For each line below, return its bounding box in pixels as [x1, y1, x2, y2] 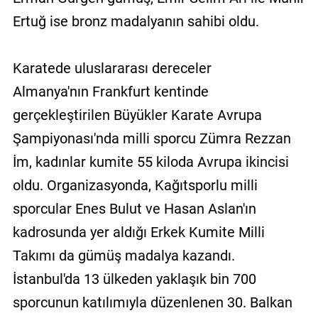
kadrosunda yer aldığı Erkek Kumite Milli [12, 224, 265, 241]
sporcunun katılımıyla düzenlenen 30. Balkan [12, 294, 292, 312]
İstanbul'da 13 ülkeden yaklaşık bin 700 [12, 270, 256, 288]
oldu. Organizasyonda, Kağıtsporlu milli [12, 177, 258, 194]
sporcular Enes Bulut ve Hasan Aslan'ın [12, 200, 256, 218]
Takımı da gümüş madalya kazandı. [12, 247, 235, 265]
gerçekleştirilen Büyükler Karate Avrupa [12, 106, 262, 124]
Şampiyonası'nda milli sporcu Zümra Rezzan [12, 130, 291, 148]
